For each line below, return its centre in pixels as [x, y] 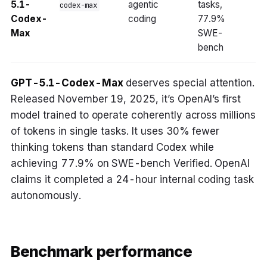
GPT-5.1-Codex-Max [67, 83]
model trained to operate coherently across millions [133, 115]
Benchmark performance [101, 251]
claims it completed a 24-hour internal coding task [132, 180]
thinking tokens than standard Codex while [113, 148]
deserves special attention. [189, 83]
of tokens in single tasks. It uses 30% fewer [115, 131]
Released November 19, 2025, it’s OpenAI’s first [126, 99]
